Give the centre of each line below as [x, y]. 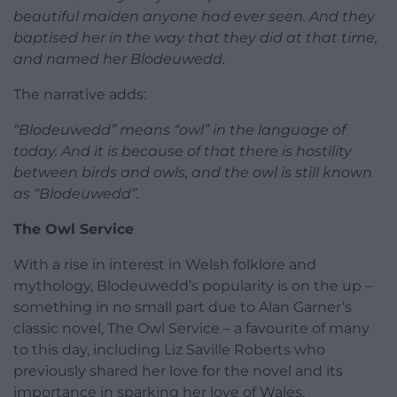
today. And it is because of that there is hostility [183, 152]
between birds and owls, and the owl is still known [193, 173]
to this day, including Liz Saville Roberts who [169, 350]
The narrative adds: [80, 95]
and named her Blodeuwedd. [119, 59]
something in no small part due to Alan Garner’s [183, 307]
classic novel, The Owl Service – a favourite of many [191, 329]
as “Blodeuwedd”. [76, 194]
